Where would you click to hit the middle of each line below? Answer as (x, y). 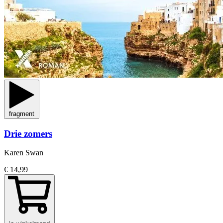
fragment (22, 114)
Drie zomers (28, 133)
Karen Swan (24, 153)
